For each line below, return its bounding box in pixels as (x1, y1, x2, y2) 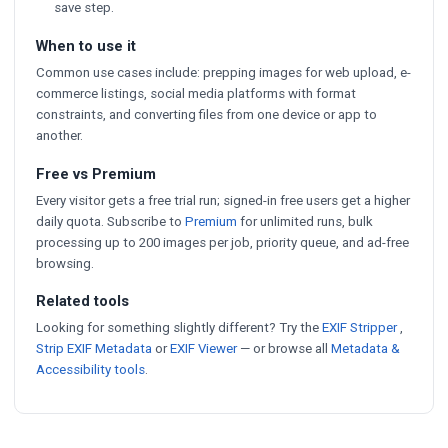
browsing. (36, 255, 94, 271)
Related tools (36, 292, 129, 311)
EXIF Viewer (170, 341, 240, 357)
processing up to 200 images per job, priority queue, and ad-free (36, 234, 409, 250)
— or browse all (240, 341, 331, 357)
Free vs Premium (36, 164, 156, 183)
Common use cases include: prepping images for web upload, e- (36, 64, 411, 80)
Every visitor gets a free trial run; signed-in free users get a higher (36, 192, 410, 208)
